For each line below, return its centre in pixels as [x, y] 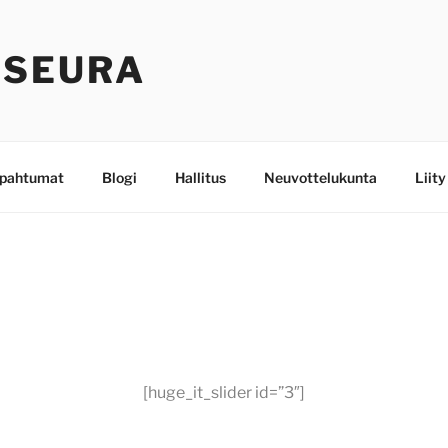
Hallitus [200, 177]
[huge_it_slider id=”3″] [224, 392]
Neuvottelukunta [320, 177]
